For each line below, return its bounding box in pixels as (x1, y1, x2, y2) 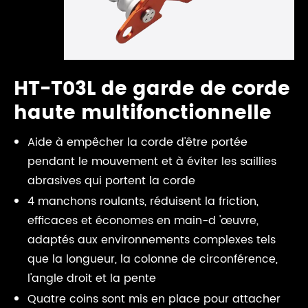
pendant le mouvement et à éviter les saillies (27, 153, 276, 170)
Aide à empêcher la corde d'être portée (27, 133, 247, 151)
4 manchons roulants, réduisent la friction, (27, 192, 258, 210)
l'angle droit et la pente (27, 269, 156, 287)
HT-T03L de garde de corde (14, 74, 290, 105)
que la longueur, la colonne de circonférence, (27, 250, 278, 268)
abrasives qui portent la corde (27, 172, 195, 190)
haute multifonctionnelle (14, 98, 272, 129)
